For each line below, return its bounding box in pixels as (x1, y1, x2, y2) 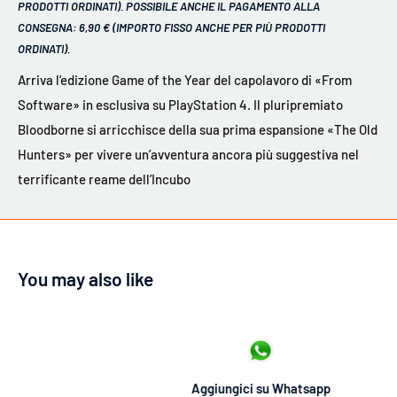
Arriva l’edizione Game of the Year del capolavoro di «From (18, 72, 352, 89)
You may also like (18, 267, 153, 290)
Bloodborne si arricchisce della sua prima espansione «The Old (18, 121, 378, 138)
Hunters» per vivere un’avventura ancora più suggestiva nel (18, 146, 359, 163)
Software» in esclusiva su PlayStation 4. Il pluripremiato (18, 97, 343, 113)
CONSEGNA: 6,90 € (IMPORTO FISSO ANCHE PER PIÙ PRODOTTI (18, 20, 325, 35)
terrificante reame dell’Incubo (18, 171, 191, 188)
